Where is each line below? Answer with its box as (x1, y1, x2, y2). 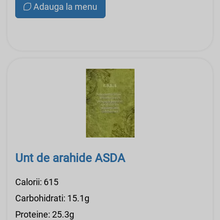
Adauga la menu (33, 1, 97, 12)
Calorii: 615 (15, 176, 58, 187)
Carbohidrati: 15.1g (15, 192, 89, 203)
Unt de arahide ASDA (15, 151, 125, 165)
